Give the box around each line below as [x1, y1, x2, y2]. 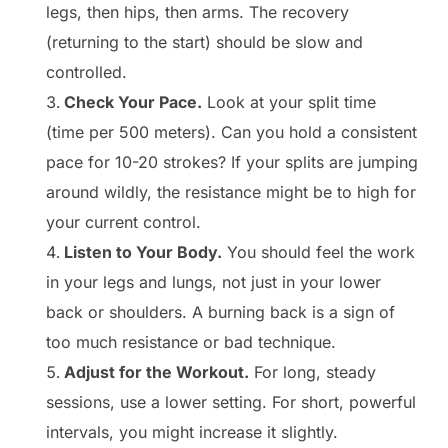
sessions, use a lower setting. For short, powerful [46, 392, 416, 413]
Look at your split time [202, 92, 376, 113]
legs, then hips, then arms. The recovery [46, 2, 349, 23]
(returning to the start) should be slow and [46, 32, 363, 53]
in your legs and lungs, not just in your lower [46, 272, 381, 293]
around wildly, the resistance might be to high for [46, 182, 416, 203]
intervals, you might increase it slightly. [46, 422, 338, 443]
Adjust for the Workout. [64, 362, 249, 383]
